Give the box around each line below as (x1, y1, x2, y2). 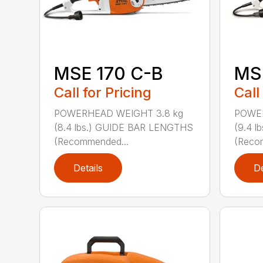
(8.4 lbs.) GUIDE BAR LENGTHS (54, 121, 194, 133)
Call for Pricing (54, 83, 152, 101)
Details (73, 161, 103, 174)
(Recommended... (54, 135, 129, 147)
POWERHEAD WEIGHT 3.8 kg (54, 107, 184, 119)
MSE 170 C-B (54, 62, 164, 84)
